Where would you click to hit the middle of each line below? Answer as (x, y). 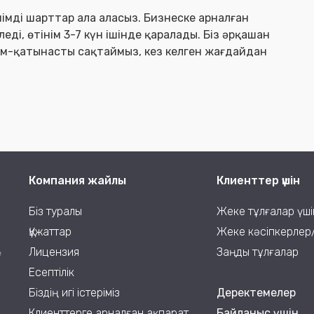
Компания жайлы (77, 180)
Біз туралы (55, 211)
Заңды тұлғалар (257, 252)
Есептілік (51, 272)
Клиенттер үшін (258, 180)
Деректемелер (256, 293)
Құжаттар (50, 232)
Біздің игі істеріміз (74, 293)
